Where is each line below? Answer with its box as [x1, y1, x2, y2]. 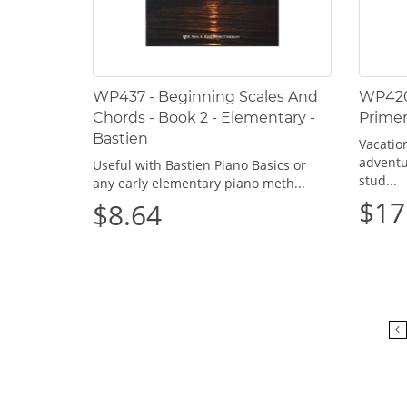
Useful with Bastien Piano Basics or [93, 155, 306, 174]
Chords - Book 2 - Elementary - [93, 108, 315, 126]
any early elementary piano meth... [93, 174, 305, 192]
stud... [358, 171, 397, 189]
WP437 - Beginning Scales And [93, 87, 318, 105]
